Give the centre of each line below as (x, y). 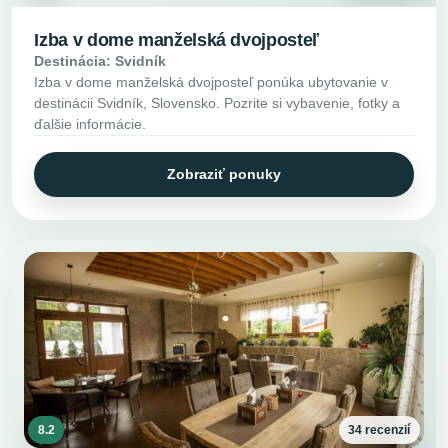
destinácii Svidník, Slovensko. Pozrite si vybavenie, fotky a (217, 102)
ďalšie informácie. (90, 123)
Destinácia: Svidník (100, 60)
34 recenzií (379, 429)
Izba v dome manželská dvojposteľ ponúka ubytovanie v (211, 81)
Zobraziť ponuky (224, 174)
